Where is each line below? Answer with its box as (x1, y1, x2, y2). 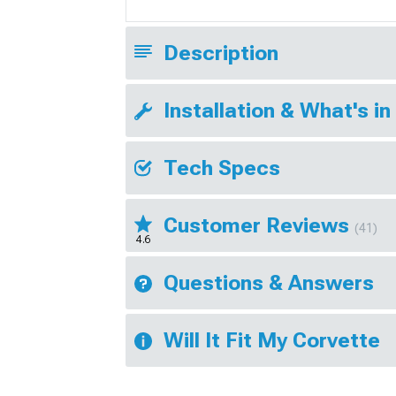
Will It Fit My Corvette (164, 328, 380, 354)
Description (164, 41, 278, 66)
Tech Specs (164, 156, 280, 181)
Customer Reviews (164, 213, 354, 239)
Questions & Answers (164, 270, 374, 296)
